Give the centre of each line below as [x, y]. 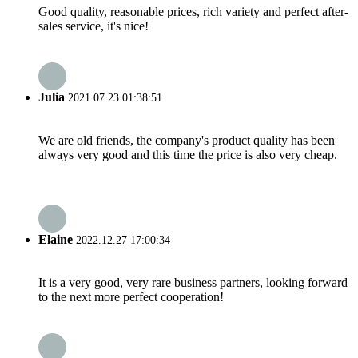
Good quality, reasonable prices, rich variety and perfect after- [193, 11]
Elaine [56, 239]
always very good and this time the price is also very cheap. [188, 155]
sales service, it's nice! [93, 26]
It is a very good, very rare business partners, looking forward [193, 282]
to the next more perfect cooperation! [131, 296]
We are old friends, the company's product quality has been [187, 141]
